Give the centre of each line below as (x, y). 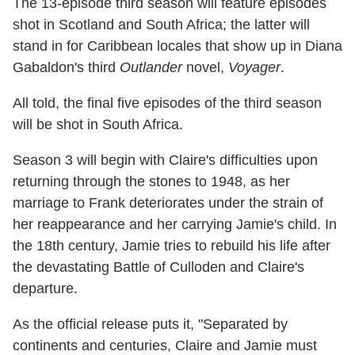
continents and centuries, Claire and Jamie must (165, 345)
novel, (207, 67)
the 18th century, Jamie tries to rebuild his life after (172, 245)
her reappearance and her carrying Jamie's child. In (175, 224)
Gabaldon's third (66, 67)
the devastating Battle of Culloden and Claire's (158, 267)
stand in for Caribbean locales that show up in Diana (177, 46)
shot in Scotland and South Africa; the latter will (161, 24)
